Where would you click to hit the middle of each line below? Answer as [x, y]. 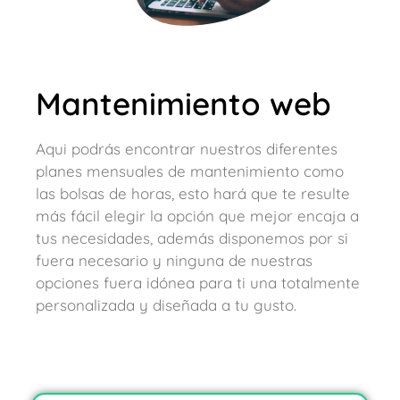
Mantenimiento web [183, 104]
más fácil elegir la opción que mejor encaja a [197, 216]
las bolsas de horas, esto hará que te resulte [193, 194]
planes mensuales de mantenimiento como [190, 171]
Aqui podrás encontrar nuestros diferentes [187, 149]
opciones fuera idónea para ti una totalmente [198, 283]
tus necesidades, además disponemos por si [192, 238]
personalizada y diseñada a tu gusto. [166, 305]
